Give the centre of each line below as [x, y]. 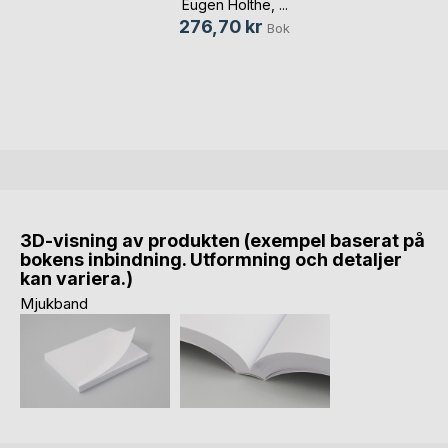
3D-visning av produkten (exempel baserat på [222, 241]
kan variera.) [76, 279]
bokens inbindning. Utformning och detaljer [211, 260]
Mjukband [54, 304]
